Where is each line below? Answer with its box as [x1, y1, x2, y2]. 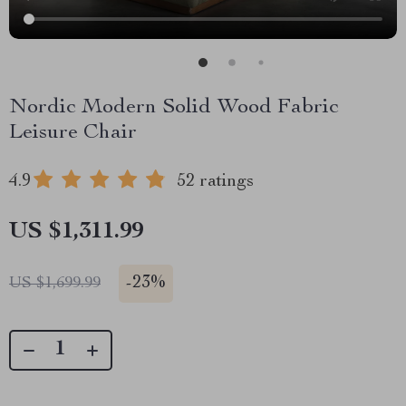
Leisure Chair [9, 122, 137, 144]
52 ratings [177, 173, 254, 191]
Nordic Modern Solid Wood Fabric [9, 97, 339, 119]
